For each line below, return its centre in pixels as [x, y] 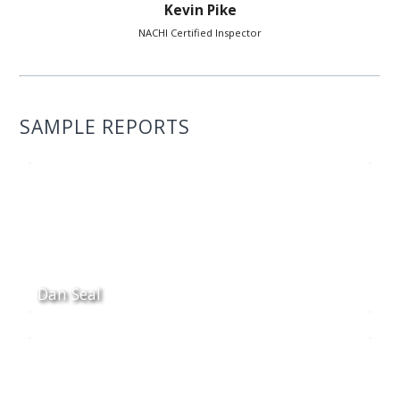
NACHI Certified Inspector [200, 32]
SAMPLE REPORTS [105, 126]
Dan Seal [69, 293]
